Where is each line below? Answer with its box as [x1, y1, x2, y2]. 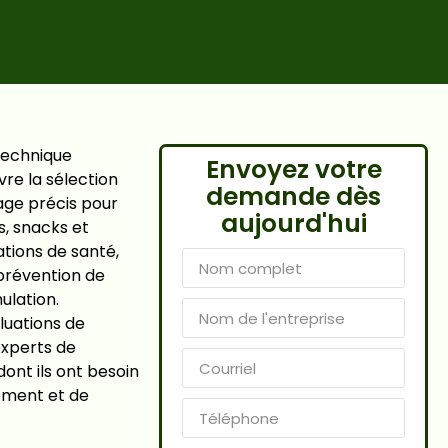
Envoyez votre [205, 152, 382, 187]
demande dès [206, 179, 382, 214]
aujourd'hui [220, 206, 367, 241]
